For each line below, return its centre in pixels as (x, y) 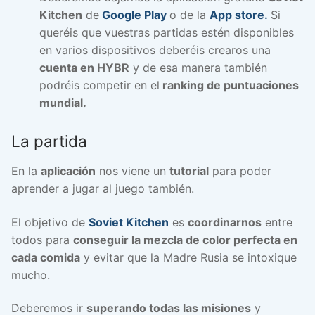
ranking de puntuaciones (229, 85)
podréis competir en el (99, 85)
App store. (240, 14)
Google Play (133, 14)
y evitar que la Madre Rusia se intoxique (188, 257)
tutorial (189, 171)
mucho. (31, 275)
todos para (42, 239)
